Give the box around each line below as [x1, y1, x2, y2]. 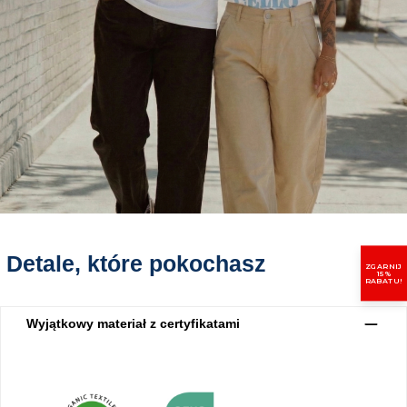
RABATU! [364, 276, 403, 285]
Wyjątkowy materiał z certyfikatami [26, 316, 240, 332]
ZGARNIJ [365, 262, 402, 271]
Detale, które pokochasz [6, 252, 266, 277]
